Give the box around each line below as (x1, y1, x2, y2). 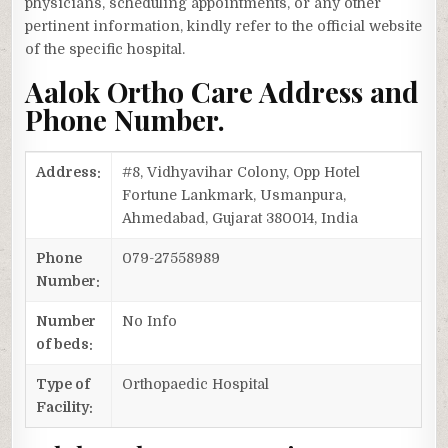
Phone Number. (25, 101, 226, 139)
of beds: (36, 335, 94, 352)
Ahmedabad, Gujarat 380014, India (122, 209, 359, 226)
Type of (36, 375, 91, 392)
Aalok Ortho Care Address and (25, 73, 420, 111)
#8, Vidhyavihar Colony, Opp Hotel (122, 163, 361, 180)
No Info (122, 312, 178, 329)
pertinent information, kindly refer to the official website (25, 18, 423, 35)
